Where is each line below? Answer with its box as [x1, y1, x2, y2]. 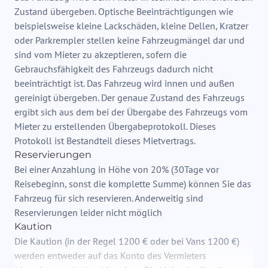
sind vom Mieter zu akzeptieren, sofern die [14, 48, 187, 61]
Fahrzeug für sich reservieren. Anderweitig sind [14, 192, 203, 205]
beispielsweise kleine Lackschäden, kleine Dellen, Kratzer [14, 20, 248, 32]
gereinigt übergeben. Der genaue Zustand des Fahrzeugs [14, 92, 245, 104]
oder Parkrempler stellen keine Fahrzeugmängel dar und [14, 34, 245, 47]
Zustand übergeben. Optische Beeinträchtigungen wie [14, 5, 233, 18]
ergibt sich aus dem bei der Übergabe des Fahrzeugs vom [14, 106, 248, 118]
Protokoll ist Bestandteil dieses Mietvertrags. [14, 135, 196, 147]
